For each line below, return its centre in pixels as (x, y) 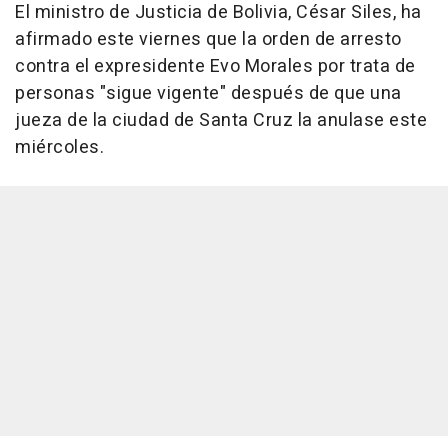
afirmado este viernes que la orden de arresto (208, 40)
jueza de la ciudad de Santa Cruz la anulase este (221, 121)
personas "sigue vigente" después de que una (208, 94)
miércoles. (59, 148)
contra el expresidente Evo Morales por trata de (215, 67)
